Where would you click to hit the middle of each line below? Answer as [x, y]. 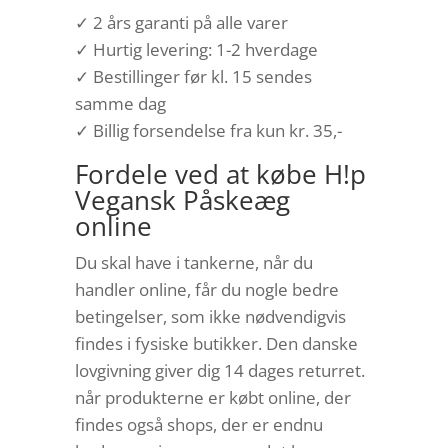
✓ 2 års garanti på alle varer [181, 23]
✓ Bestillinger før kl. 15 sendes [193, 77]
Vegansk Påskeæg [182, 200]
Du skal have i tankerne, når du [193, 263]
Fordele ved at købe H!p [220, 174]
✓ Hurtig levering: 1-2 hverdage [196, 50]
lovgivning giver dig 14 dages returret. [219, 371]
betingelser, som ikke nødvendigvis [210, 317]
